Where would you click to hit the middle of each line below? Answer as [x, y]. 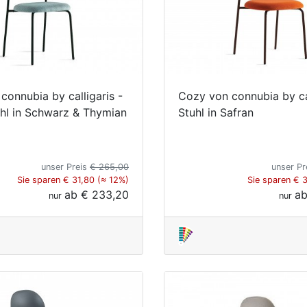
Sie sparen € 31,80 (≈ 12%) [73, 180]
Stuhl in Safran [216, 112]
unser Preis [65, 167]
